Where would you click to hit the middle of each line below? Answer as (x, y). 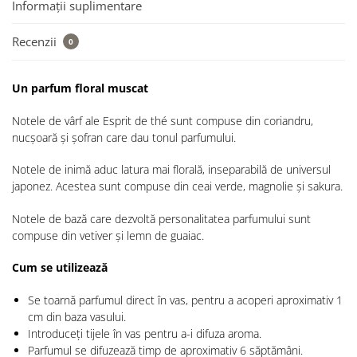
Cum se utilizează (60, 268)
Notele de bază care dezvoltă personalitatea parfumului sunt (161, 218)
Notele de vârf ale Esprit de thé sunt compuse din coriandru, (163, 120)
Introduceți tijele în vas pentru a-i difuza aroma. (145, 333)
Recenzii (36, 42)
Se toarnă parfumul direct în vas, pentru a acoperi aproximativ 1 (185, 300)
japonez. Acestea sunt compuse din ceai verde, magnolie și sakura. (177, 186)
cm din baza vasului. (77, 316)
